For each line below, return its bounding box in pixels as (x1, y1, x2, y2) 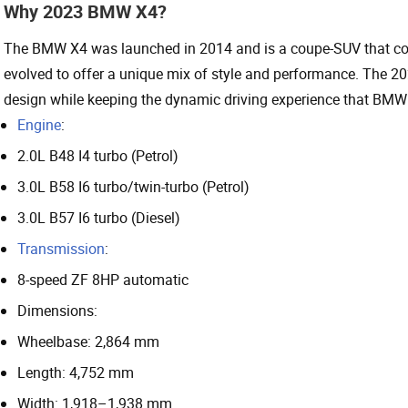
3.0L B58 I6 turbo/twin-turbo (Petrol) (17, 176, 250, 197)
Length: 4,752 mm (17, 362, 134, 382)
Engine (17, 114, 61, 135)
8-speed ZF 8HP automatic (17, 269, 189, 290)
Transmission (17, 238, 105, 259)
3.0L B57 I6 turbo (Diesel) (17, 207, 180, 228)
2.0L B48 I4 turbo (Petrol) (17, 145, 178, 166)
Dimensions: (17, 300, 97, 321)
